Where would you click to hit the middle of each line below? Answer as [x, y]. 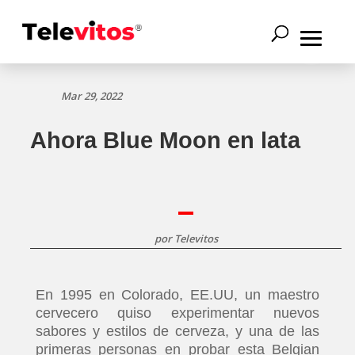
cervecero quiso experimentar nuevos [177, 313]
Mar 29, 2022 [92, 96]
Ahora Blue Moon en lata [165, 140]
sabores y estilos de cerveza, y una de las [177, 331]
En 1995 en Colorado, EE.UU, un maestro [177, 295]
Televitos [196, 239]
